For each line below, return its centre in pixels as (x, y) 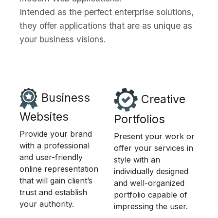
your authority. (47, 204)
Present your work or (154, 136)
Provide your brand (56, 134)
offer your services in (154, 148)
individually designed (151, 172)
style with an (137, 160)
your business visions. (63, 39)
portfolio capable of (151, 195)
